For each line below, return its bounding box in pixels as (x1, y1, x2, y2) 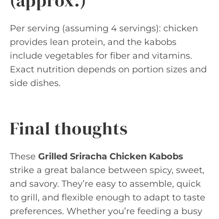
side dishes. (10, 78, 61, 88)
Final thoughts (10, 116, 128, 140)
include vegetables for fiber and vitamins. (10, 50, 192, 61)
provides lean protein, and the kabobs (10, 37, 176, 47)
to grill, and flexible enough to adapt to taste (10, 192, 205, 203)
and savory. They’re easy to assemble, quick (10, 178, 201, 189)
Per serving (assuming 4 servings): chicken (10, 23, 198, 34)
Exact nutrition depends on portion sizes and (10, 64, 207, 75)
